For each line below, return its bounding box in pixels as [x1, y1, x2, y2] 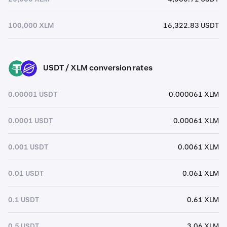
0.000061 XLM [169, 89, 219, 99]
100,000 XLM [8, 20, 54, 30]
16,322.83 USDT [163, 20, 219, 30]
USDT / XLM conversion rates [43, 62, 153, 73]
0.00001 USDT [8, 89, 57, 99]
